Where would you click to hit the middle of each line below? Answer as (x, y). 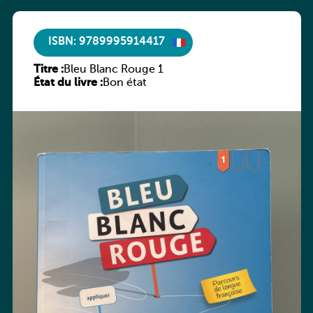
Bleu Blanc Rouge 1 (113, 70)
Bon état (124, 83)
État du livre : (68, 83)
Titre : (48, 70)
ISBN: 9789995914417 (106, 42)
